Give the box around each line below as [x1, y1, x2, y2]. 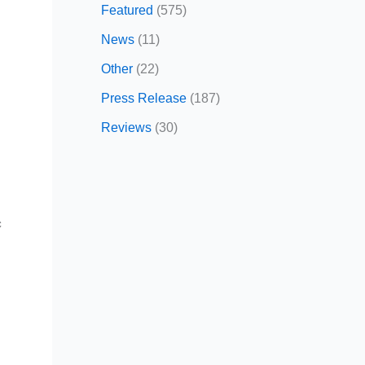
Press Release [101, 90, 187, 105]
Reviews [101, 120, 152, 134]
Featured [101, 2, 153, 17]
